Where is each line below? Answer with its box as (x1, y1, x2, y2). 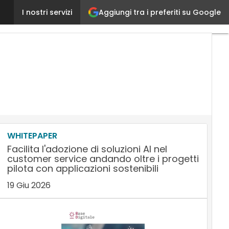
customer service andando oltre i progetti (7, 152, 199, 165)
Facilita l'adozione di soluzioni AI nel (7, 143, 167, 155)
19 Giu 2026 (7, 179, 51, 191)
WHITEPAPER (7, 130, 57, 142)
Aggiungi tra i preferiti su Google (99, 7, 221, 17)
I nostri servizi (22, 7, 72, 17)
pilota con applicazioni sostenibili (7, 162, 158, 175)
